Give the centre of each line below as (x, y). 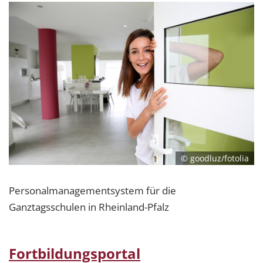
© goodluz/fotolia (215, 159)
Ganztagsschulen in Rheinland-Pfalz (89, 207)
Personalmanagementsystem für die (92, 191)
